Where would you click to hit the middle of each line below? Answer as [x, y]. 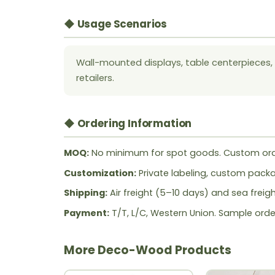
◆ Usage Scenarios [116, 24]
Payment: [87, 213]
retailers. [95, 78]
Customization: [100, 173]
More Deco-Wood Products [148, 250]
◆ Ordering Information [128, 124]
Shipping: [86, 193]
